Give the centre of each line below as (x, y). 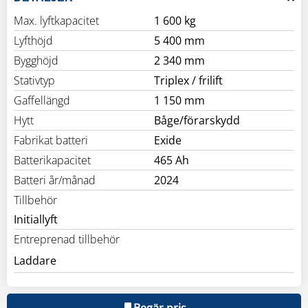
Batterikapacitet (52, 160)
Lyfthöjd (33, 40)
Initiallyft (36, 219)
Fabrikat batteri (51, 140)
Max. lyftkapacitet (56, 20)
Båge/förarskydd (197, 120)
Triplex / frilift (188, 80)
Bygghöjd (36, 60)
